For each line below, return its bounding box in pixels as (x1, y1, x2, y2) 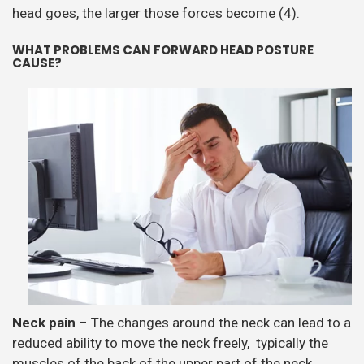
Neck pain (12, 314, 79, 331)
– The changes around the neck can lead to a (79, 314, 351, 331)
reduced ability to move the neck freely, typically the (12, 334, 328, 351)
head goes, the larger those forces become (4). (12, 4, 300, 21)
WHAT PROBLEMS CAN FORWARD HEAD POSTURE (12, 41, 314, 58)
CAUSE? (12, 54, 62, 71)
